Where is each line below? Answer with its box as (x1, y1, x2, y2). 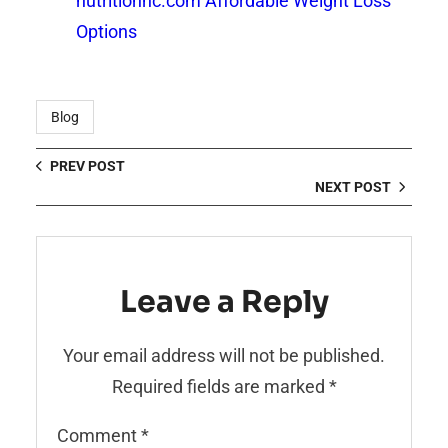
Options (76, 20, 137, 42)
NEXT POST (315, 178, 391, 195)
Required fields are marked (111, 375, 329, 397)
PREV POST (50, 157, 125, 174)
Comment (57, 424, 141, 446)
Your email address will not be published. (63, 344, 385, 366)
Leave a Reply (119, 282, 329, 321)
